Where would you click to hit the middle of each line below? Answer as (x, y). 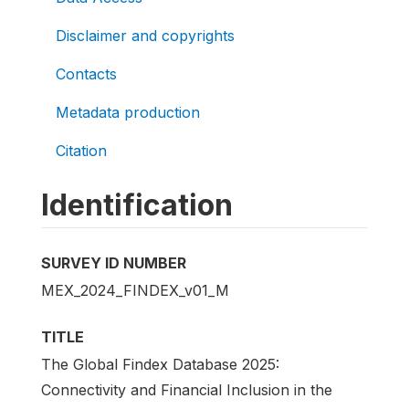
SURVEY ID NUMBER (114, 263)
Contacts (86, 74)
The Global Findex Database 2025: (160, 365)
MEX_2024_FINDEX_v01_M (135, 291)
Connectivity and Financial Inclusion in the (187, 390)
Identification (137, 205)
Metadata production (128, 112)
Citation (81, 151)
